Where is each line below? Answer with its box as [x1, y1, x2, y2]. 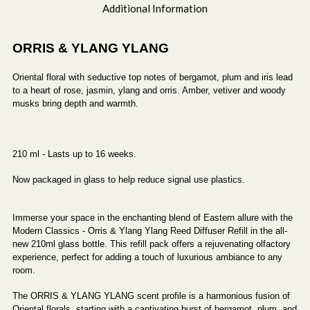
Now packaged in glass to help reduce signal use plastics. [12, 174, 245, 185]
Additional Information [102, 1, 208, 15]
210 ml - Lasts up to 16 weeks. [12, 148, 136, 159]
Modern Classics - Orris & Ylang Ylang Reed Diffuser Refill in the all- [12, 225, 287, 236]
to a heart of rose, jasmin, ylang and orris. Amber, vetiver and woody [12, 84, 286, 95]
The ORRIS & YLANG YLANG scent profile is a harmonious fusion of [12, 290, 290, 301]
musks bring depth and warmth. [12, 98, 138, 109]
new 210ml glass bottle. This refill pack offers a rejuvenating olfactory [12, 238, 291, 249]
